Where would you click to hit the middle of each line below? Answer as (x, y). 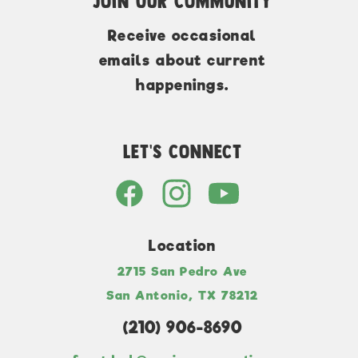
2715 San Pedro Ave (182, 271)
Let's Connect (182, 151)
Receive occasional (182, 36)
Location (183, 245)
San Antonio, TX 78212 (183, 295)
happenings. (183, 86)
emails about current (182, 61)
